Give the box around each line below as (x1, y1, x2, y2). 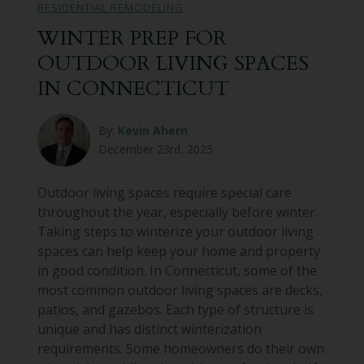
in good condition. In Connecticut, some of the (37, 261, 317, 279)
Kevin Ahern (117, 123, 188, 139)
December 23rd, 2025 (97, 141, 213, 158)
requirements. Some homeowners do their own (37, 339, 324, 357)
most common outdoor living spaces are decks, (37, 280, 323, 299)
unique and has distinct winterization (37, 319, 262, 338)
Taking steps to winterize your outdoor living (37, 222, 314, 240)
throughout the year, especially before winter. (37, 202, 318, 221)
